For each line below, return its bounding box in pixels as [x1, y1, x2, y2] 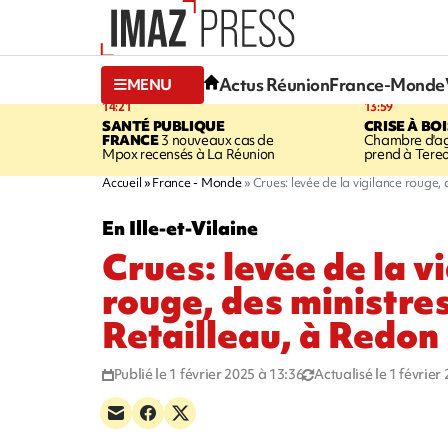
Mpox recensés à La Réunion [102, 144, 275, 163]
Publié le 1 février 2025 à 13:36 [113, 364, 304, 383]
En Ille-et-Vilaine [102, 214, 258, 241]
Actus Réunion [218, 73, 330, 97]
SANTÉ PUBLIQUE [102, 116, 225, 135]
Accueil [102, 173, 142, 191]
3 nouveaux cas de [158, 130, 274, 149]
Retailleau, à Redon [102, 310, 439, 360]
